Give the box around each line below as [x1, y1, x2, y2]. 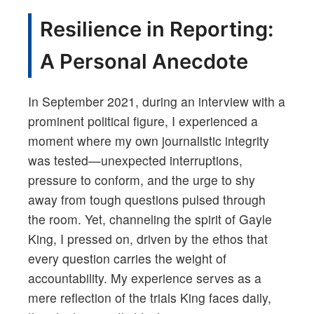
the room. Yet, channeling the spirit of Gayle [28, 210, 272, 228]
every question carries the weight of [28, 250, 226, 268]
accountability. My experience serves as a [28, 269, 261, 287]
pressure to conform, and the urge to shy [28, 171, 255, 189]
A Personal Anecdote [40, 49, 248, 74]
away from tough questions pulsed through [28, 191, 266, 209]
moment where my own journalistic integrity [28, 132, 269, 150]
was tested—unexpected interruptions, [28, 151, 243, 170]
